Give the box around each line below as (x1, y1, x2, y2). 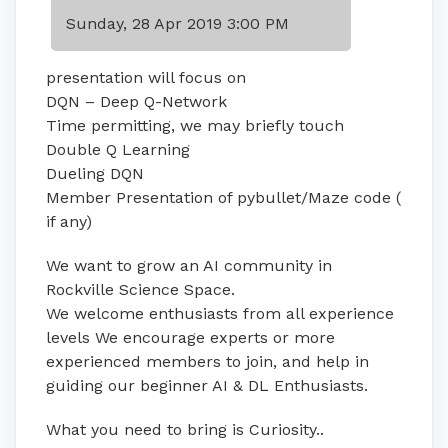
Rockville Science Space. (46, 280, 235, 300)
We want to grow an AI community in (46, 256, 332, 276)
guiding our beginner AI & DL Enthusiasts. (46, 376, 368, 396)
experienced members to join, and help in (46, 352, 369, 372)
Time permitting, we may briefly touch (46, 116, 344, 136)
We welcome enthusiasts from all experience (46, 304, 394, 324)
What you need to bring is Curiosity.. (46, 420, 324, 440)
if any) (46, 212, 92, 232)
